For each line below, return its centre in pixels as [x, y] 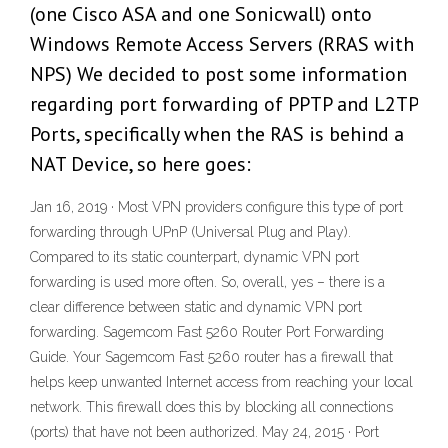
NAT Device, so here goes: [140, 164]
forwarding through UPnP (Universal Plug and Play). [190, 232]
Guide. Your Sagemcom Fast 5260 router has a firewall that [211, 357]
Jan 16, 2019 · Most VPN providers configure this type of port [216, 207]
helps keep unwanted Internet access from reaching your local [221, 382]
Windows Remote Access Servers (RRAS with [222, 44]
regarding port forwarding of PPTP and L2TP [224, 104]
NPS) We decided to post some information [218, 74]
